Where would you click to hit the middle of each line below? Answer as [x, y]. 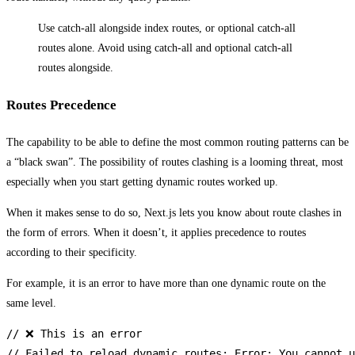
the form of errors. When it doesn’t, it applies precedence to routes [156, 232]
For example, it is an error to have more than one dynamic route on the [166, 283]
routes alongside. [76, 68]
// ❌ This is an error [74, 333]
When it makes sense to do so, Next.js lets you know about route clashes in [174, 212]
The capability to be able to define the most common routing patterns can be [177, 142]
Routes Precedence [61, 105]
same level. [31, 303]
